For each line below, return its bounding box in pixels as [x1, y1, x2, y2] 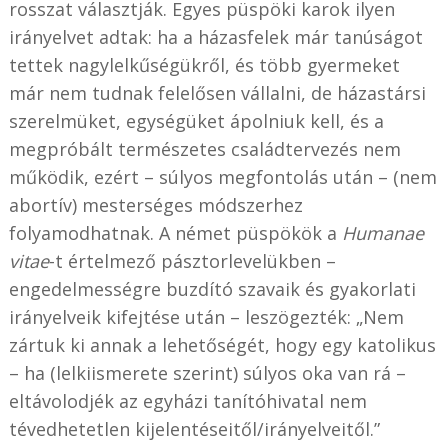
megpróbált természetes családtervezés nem [8, 137, 401, 162]
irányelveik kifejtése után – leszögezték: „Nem [8, 305, 404, 330]
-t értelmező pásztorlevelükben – [48, 249, 336, 274]
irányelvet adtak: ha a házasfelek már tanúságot [8, 25, 423, 50]
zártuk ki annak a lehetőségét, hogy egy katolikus [8, 333, 436, 358]
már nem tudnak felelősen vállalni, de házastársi [8, 81, 426, 106]
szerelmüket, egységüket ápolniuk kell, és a [8, 109, 384, 134]
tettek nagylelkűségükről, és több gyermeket [8, 53, 400, 78]
